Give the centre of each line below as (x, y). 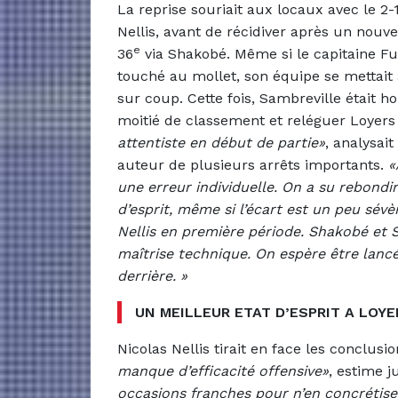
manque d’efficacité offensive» (223, 370)
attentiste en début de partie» (221, 142)
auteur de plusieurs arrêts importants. (253, 164)
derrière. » (152, 275)
